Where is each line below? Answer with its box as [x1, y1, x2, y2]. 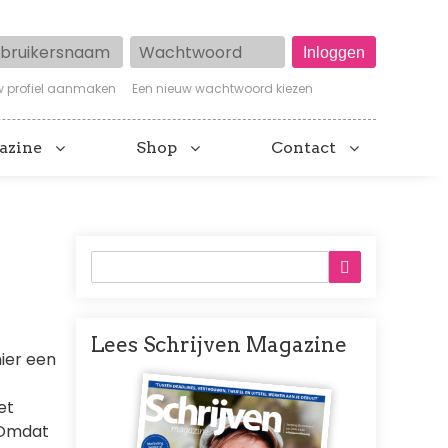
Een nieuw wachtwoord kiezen [132, 80, 314, 98]
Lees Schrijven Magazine [91, 332, 347, 358]
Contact [270, 138, 336, 158]
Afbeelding [131, 359, 227, 383]
